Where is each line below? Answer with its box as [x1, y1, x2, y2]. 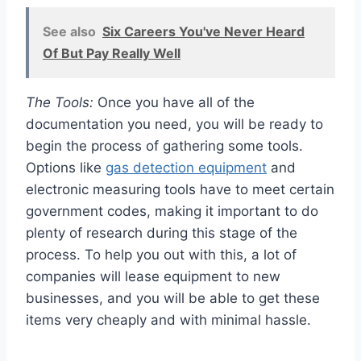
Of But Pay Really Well [43, 45, 180, 62]
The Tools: [26, 94, 98, 111]
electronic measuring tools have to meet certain [26, 181, 334, 198]
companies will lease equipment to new [26, 268, 280, 285]
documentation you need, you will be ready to [26, 116, 323, 133]
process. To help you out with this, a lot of [26, 247, 297, 263]
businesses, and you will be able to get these [26, 290, 320, 307]
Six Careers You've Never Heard [102, 23, 305, 40]
